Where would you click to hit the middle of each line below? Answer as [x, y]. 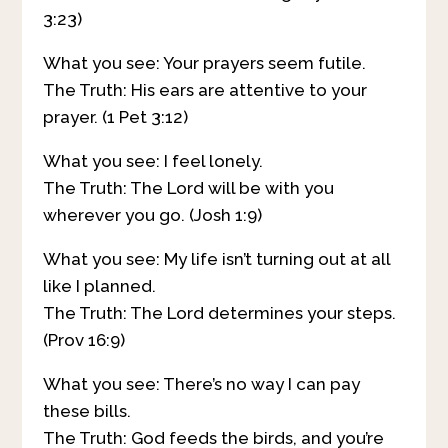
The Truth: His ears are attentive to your [204, 90]
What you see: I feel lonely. [152, 161]
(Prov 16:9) [83, 340]
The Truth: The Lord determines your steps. [219, 313]
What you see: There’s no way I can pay [201, 384]
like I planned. [99, 286]
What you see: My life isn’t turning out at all [216, 259]
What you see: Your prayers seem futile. [204, 63]
